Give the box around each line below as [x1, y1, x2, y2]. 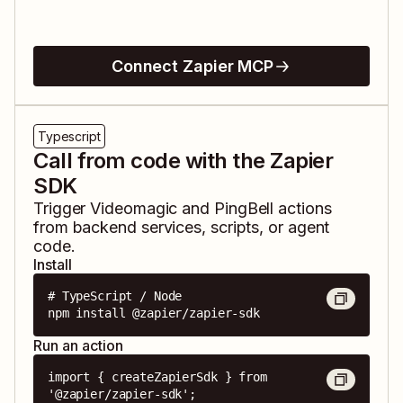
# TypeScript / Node [48, 289, 183, 304]
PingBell [213, 199, 274, 219]
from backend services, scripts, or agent [33, 218, 330, 237]
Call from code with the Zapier [33, 148, 334, 175]
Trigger [33, 199, 91, 219]
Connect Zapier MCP [111, 57, 274, 76]
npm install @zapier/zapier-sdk [48, 306, 260, 321]
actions [273, 199, 332, 219]
